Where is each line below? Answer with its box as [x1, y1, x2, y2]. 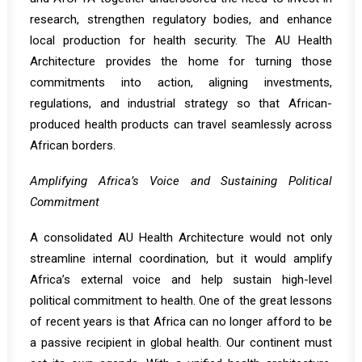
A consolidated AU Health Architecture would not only [30, 230, 332, 245]
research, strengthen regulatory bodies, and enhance [30, 12, 332, 27]
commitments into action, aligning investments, [30, 75, 332, 90]
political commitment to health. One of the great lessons [30, 293, 332, 308]
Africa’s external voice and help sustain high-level [30, 272, 332, 287]
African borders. [30, 138, 116, 153]
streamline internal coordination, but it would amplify [30, 251, 332, 266]
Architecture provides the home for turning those [30, 54, 332, 69]
